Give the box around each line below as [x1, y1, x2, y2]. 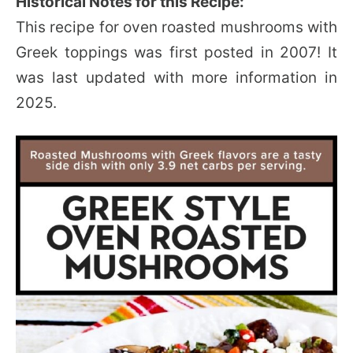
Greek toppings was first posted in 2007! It [16, 43, 337, 61]
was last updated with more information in [16, 68, 337, 87]
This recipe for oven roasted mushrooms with [16, 17, 337, 36]
